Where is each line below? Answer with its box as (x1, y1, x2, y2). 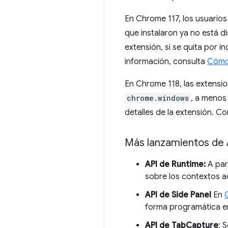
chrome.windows (127, 93, 189, 103)
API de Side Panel (145, 190, 211, 200)
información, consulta (125, 56, 207, 67)
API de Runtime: (145, 159, 206, 169)
